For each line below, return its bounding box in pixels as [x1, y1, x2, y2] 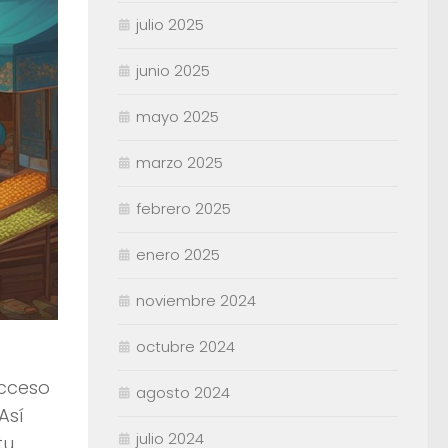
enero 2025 [136, 244, 220, 266]
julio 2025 [136, 14, 204, 36]
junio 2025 [136, 60, 210, 82]
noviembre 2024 [136, 290, 256, 312]
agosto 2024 [136, 382, 230, 404]
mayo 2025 [136, 106, 219, 128]
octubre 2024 [136, 336, 235, 358]
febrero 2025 [136, 198, 231, 220]
